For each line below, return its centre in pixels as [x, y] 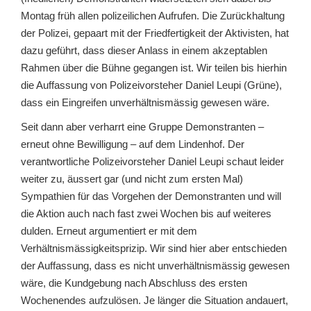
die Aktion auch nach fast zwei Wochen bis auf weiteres [146, 213]
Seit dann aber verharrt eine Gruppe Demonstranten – [142, 127]
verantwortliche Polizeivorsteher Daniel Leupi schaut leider [152, 161]
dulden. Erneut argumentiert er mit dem [109, 231]
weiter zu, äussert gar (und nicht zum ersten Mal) [132, 179]
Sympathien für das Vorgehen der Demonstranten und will [151, 196]
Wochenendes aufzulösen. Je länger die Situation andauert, [154, 300]
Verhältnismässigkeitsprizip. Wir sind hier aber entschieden [154, 248]
